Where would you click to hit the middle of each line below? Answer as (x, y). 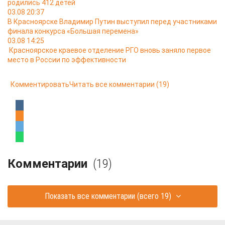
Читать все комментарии (112, 85)
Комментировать (40, 85)
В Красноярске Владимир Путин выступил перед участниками (112, 22)
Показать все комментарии (90, 196)
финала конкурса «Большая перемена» (73, 31)
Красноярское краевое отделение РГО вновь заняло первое (110, 50)
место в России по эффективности (67, 60)
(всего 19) (154, 196)
